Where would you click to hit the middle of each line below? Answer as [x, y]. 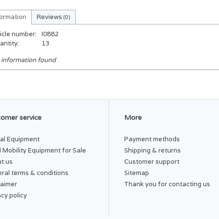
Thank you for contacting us [167, 184]
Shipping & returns [153, 150]
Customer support [152, 161]
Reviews [50, 17]
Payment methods [152, 139]
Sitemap [137, 173]
